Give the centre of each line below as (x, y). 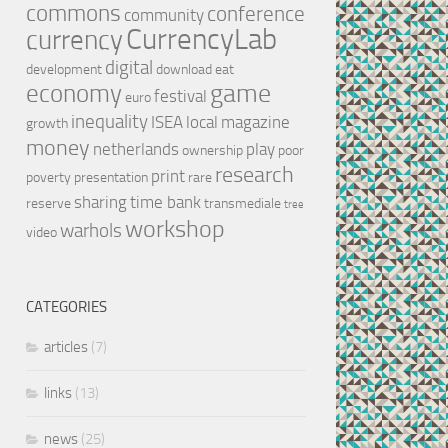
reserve (48, 203)
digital (129, 67)
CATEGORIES (66, 306)
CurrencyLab (201, 39)
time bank (165, 201)
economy (74, 93)
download (184, 69)
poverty (48, 177)
